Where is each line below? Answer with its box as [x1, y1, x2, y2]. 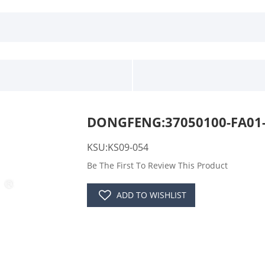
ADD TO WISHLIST [116, 189, 186, 201]
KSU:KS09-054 [86, 141, 148, 154]
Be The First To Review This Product [86, 160, 228, 172]
